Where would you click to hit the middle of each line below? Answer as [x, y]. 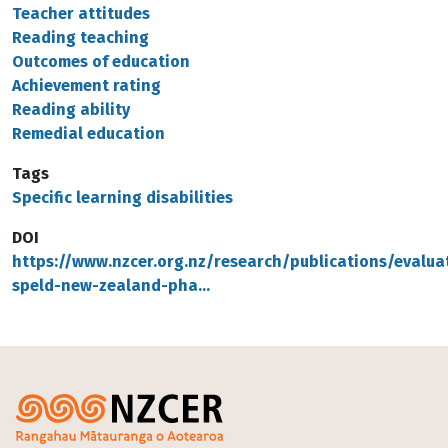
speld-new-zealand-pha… [111, 285]
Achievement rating [86, 85]
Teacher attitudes [81, 13]
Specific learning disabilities [122, 197]
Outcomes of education [101, 61]
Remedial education [88, 133]
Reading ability [71, 109]
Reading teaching [80, 37]
